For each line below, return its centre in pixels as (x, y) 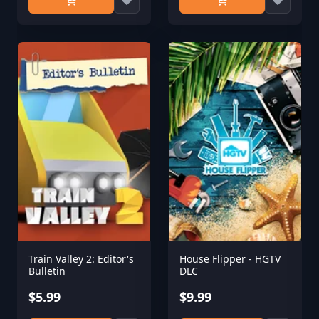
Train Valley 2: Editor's (81, 259)
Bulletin (47, 271)
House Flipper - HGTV (230, 259)
